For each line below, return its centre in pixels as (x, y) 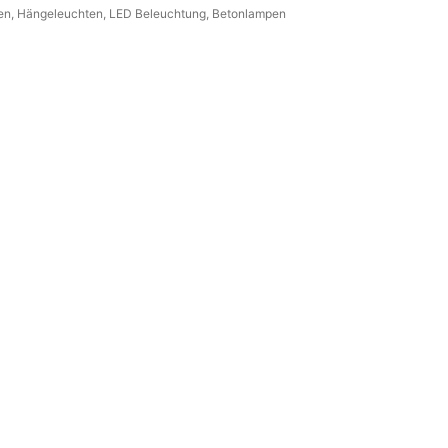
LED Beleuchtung (157, 14)
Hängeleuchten (60, 14)
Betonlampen (249, 14)
